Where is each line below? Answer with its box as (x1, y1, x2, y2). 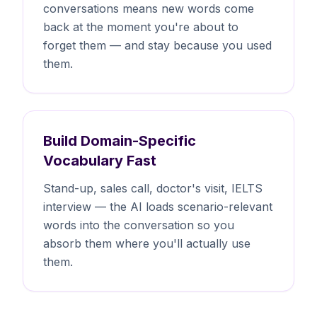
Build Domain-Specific (43, 132, 196, 149)
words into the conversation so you (43, 217, 234, 232)
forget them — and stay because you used (43, 38, 272, 52)
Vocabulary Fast (43, 151, 156, 169)
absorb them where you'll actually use (43, 236, 250, 250)
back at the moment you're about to (43, 19, 238, 34)
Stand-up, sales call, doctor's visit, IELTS (43, 180, 263, 195)
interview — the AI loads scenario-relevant (43, 199, 272, 214)
